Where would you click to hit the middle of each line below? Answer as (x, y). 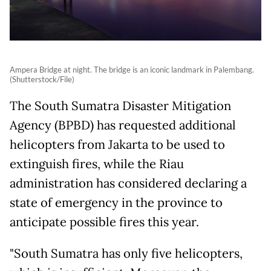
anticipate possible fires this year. (104, 222)
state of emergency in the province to (116, 203)
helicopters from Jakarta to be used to (117, 145)
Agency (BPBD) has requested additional (123, 126)
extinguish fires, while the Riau (97, 164)
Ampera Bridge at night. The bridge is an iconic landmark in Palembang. (132, 70)
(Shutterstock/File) (42, 80)
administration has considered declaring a (128, 184)
